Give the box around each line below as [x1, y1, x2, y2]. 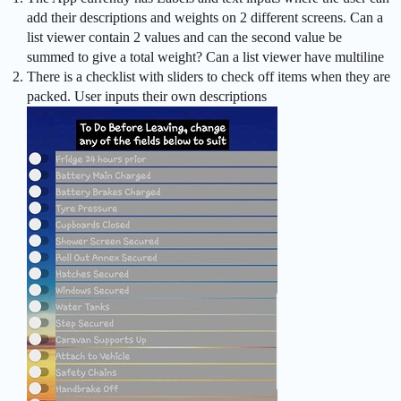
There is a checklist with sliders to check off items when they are [27, 69, 390, 84]
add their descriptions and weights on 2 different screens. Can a [27, 10, 383, 25]
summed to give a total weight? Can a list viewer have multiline [27, 49, 384, 64]
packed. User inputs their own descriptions [27, 89, 267, 104]
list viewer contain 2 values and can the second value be [27, 30, 342, 45]
